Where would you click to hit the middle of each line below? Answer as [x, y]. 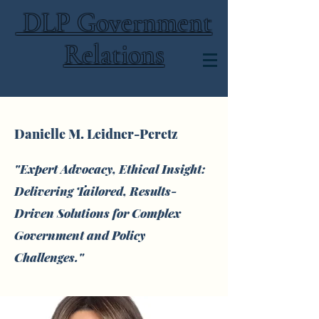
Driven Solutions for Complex [98, 213]
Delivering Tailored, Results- [96, 191]
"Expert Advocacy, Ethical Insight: [110, 169]
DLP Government [114, 23]
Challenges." [49, 257]
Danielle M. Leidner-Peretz [96, 134]
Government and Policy [80, 235]
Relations [114, 55]
